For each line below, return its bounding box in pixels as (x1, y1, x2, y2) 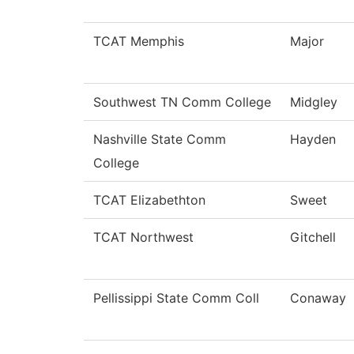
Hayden (290, 131, 336, 148)
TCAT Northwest (93, 229, 194, 246)
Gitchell (290, 229, 336, 246)
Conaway (290, 290, 346, 307)
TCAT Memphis (93, 33, 184, 50)
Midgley (290, 94, 337, 111)
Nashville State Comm (93, 131, 226, 148)
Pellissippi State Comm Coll (93, 290, 259, 307)
